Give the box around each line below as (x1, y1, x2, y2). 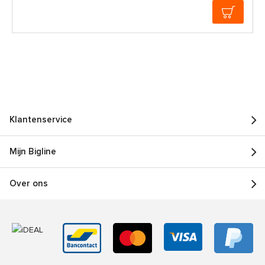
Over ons (9, 179, 48, 189)
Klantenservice (9, 115, 72, 125)
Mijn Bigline (9, 147, 56, 157)
